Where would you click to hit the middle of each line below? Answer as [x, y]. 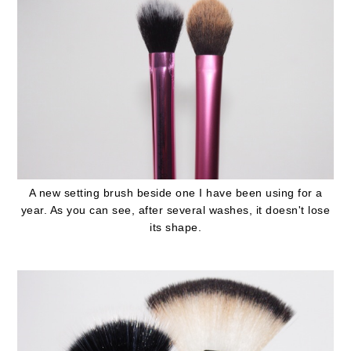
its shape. [175, 228]
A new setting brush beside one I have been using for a [175, 193]
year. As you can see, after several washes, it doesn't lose [175, 210]
